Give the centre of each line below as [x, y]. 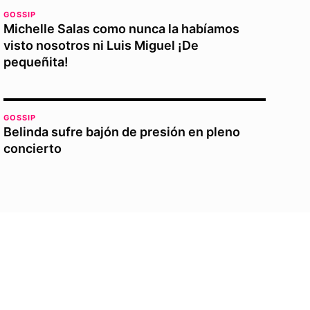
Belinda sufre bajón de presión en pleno [122, 131]
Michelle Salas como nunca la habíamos [122, 28]
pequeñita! [36, 62]
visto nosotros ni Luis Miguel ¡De [101, 45]
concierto [33, 148]
